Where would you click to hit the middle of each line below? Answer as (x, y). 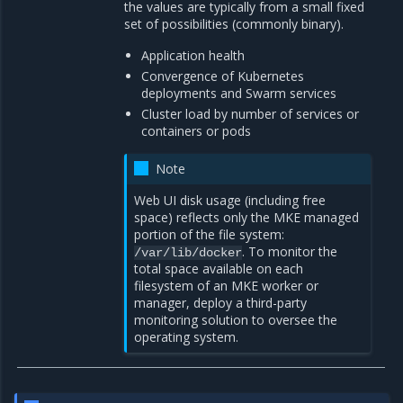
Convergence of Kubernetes (223, 76)
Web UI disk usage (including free (230, 201)
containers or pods (197, 131)
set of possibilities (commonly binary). (234, 24)
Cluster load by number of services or (251, 114)
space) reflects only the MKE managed (247, 218)
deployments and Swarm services (239, 94)
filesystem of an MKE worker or (227, 286)
